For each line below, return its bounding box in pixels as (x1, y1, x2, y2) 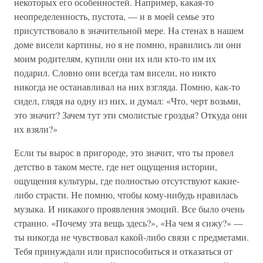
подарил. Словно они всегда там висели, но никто (14, 66, 216, 79)
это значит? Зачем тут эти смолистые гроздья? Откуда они (14, 109, 247, 122)
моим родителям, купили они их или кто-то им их (14, 52, 216, 65)
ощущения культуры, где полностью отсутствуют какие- (14, 174, 240, 187)
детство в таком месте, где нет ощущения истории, (14, 160, 217, 173)
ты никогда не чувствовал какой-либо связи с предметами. (14, 231, 249, 244)
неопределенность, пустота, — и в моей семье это (14, 10, 214, 23)
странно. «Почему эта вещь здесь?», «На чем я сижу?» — (14, 217, 243, 230)
